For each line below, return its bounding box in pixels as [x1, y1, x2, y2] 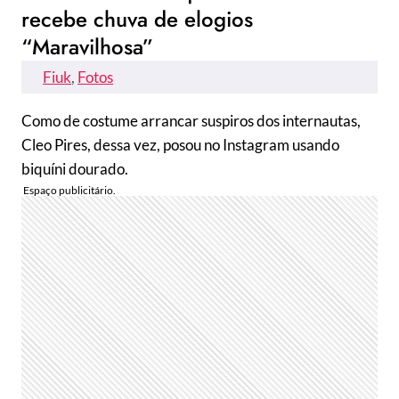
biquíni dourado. [21, 159, 128, 178]
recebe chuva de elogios [21, 4, 253, 35]
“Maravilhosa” [21, 31, 153, 62]
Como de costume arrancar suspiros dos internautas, [21, 111, 361, 130]
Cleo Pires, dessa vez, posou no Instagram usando [21, 135, 339, 154]
